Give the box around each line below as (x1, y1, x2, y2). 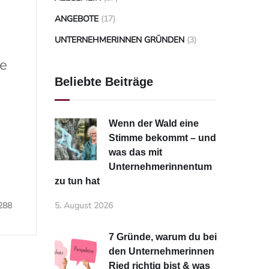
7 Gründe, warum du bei (109, 232, 217, 242)
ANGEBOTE (55, 13, 98, 25)
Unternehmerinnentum (109, 162, 212, 172)
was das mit (109, 147, 162, 157)
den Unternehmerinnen (109, 246, 214, 256)
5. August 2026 (55, 200, 113, 211)
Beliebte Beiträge (55, 75, 153, 88)
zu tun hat (55, 176, 100, 186)
